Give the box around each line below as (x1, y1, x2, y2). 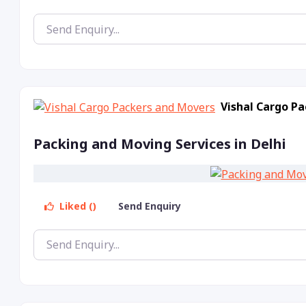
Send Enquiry (118, 199, 184, 213)
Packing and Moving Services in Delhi (33, 135, 286, 154)
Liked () (57, 199, 96, 213)
